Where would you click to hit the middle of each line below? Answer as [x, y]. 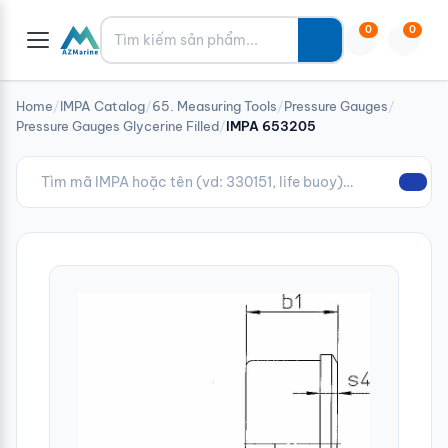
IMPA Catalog [102, 106]
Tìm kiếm [135, 29]
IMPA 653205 [271, 126]
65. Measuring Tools [214, 106]
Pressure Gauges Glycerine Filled [117, 126]
